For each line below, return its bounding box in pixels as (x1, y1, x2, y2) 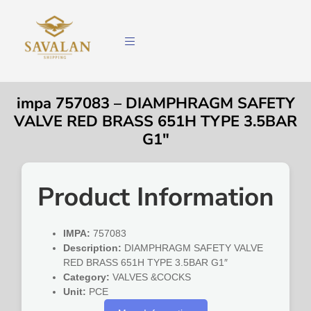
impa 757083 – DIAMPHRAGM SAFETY (16, 93, 295, 115)
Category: (63, 271, 110, 283)
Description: (63, 242, 122, 254)
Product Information (37, 180, 274, 215)
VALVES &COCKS (110, 271, 192, 283)
